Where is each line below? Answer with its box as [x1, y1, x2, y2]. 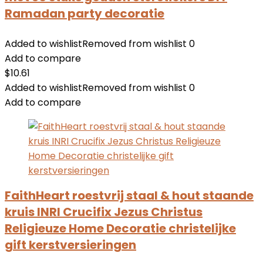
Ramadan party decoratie [5, 5, 164, 22]
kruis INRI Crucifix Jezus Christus [5, 204, 203, 220]
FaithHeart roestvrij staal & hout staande [5, 187, 254, 204]
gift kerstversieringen [5, 237, 136, 253]
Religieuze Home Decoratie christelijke [5, 220, 236, 237]
